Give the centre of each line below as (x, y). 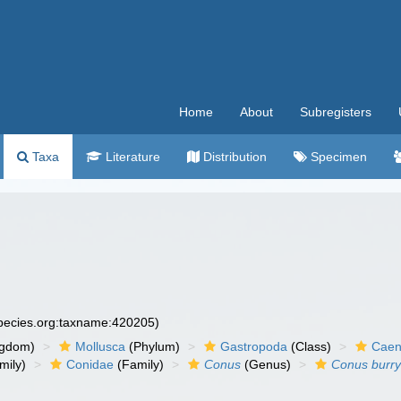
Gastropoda (254, 346)
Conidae (90, 364)
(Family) (139, 364)
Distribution (233, 157)
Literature (131, 157)
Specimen (337, 157)
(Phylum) (153, 346)
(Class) (310, 346)
